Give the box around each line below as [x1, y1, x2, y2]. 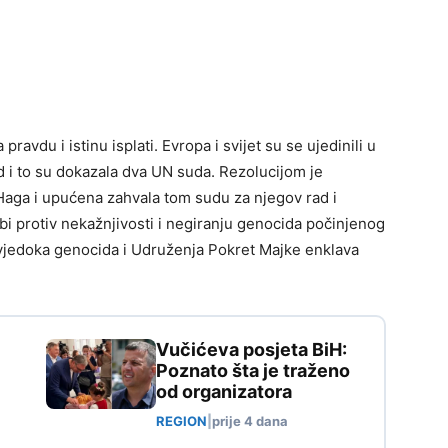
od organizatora [156, 381, 292, 403]
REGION [156, 413, 207, 430]
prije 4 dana [212, 413, 288, 430]
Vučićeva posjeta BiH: [156, 339, 347, 361]
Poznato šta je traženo [156, 360, 350, 382]
